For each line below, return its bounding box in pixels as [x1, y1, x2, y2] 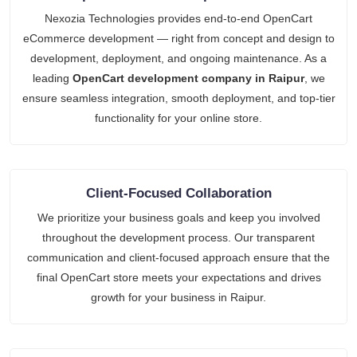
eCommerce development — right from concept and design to [22, 32, 335, 45]
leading [32, 72, 73, 85]
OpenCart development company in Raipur [72, 72, 304, 85]
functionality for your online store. [95, 112, 262, 125]
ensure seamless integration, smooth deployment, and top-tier [22, 92, 335, 105]
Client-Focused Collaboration [85, 186, 272, 202]
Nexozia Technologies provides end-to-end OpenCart [45, 12, 312, 25]
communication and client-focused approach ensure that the [27, 251, 330, 265]
